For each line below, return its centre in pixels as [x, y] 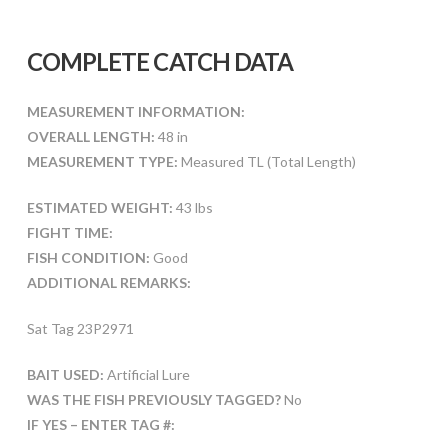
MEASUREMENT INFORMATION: [135, 112]
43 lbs [194, 208]
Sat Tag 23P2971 [80, 329]
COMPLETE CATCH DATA [160, 62]
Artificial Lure [146, 375]
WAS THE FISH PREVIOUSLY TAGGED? [155, 400]
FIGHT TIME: [69, 233]
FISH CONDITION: [89, 258]
